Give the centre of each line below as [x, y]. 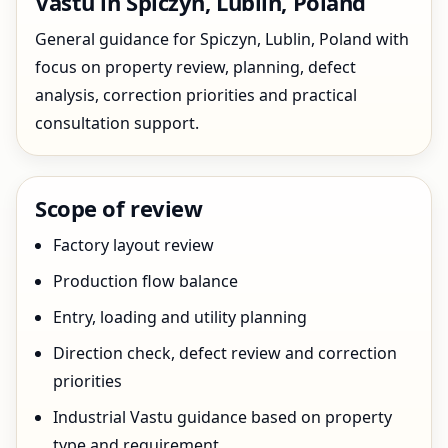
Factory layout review [133, 245]
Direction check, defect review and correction [225, 353]
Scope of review [119, 208]
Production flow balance [145, 281]
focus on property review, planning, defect [195, 67]
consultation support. [117, 123]
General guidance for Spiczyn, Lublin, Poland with [222, 39]
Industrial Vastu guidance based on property [222, 417]
